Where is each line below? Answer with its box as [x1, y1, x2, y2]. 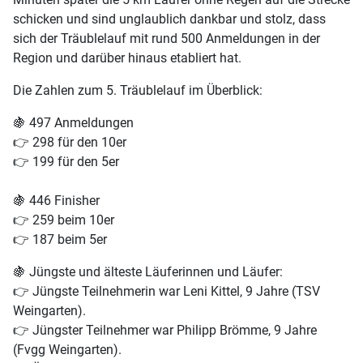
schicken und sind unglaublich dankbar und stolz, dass [13, 11, 326, 28]
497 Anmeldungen [26, 115, 134, 131]
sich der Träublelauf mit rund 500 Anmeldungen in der [13, 31, 320, 47]
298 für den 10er [29, 135, 126, 151]
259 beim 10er [29, 212, 114, 228]
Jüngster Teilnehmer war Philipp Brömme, [29, 322, 274, 339]
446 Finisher [26, 193, 100, 209]
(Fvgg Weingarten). [13, 342, 122, 358]
